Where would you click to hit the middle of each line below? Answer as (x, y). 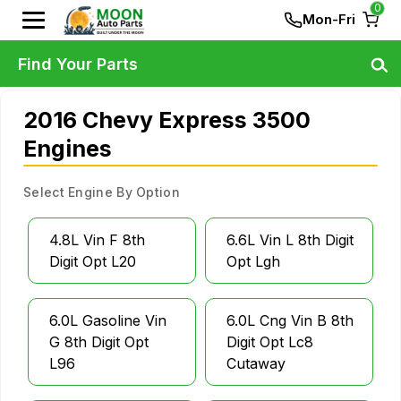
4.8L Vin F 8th (97, 240)
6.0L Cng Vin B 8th (290, 320)
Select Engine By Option (102, 192)
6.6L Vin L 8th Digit (290, 240)
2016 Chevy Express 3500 (167, 120)
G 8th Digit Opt (99, 342)
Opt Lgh (253, 261)
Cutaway (256, 363)
